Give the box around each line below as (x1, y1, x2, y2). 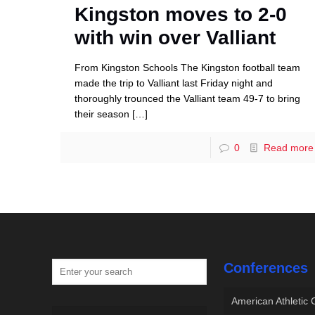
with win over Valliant (75, 26, 276, 49)
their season (75, 108, 130, 120)
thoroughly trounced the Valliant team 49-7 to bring (75, 92, 301, 104)
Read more (263, 141, 314, 153)
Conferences (224, 259, 309, 276)
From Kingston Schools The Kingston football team (75, 61, 301, 73)
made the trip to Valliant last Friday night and (75, 77, 274, 89)
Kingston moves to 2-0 (75, 3, 288, 25)
